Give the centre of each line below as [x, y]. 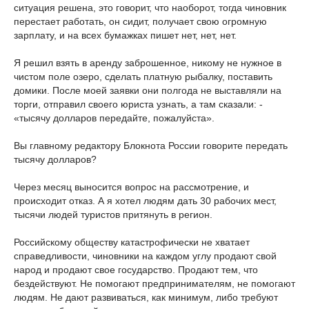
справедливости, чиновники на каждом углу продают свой [145, 256]
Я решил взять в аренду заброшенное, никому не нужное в [148, 62]
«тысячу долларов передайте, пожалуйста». [114, 118]
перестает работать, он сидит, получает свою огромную [140, 21]
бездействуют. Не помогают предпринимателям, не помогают [154, 283]
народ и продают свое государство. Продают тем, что [136, 269]
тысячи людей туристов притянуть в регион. [113, 214]
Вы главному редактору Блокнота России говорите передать [151, 145]
